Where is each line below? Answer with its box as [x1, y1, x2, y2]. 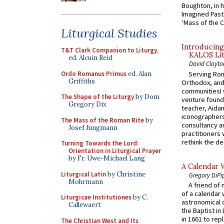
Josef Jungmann [68, 123, 117, 132]
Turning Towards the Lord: [61, 139, 138, 147]
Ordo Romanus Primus [61, 69, 126, 78]
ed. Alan [126, 69, 151, 78]
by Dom [134, 92, 159, 101]
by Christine [106, 169, 145, 178]
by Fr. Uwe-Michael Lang [68, 154, 145, 162]
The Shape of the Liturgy [61, 92, 134, 101]
